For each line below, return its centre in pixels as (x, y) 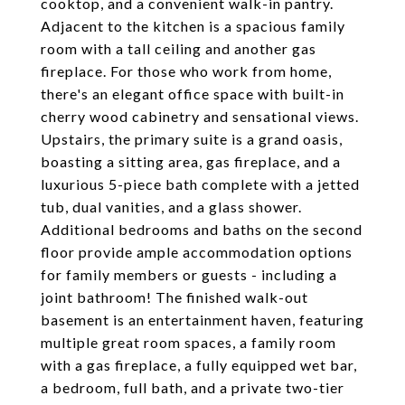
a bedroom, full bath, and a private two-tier (193, 387)
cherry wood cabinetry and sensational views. (200, 116)
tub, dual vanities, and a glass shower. (171, 207)
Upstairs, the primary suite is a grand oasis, (192, 139)
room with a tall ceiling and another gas (179, 48)
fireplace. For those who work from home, (186, 71)
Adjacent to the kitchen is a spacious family (193, 26)
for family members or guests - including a (189, 274)
